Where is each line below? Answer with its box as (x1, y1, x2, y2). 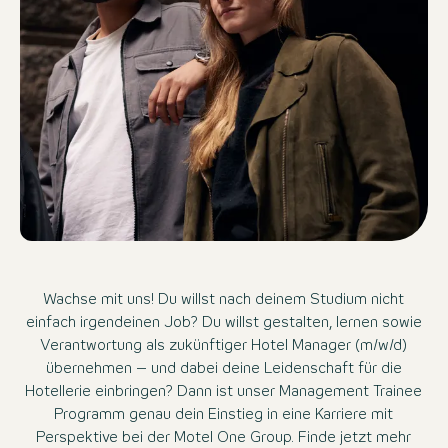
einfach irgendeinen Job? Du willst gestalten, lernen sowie (25, 315, 422, 330)
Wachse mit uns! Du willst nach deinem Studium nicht (43, 292, 405, 307)
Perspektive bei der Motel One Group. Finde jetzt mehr (36, 430, 412, 445)
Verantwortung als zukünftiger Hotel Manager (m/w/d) (40, 338, 408, 353)
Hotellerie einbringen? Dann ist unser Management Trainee (25, 384, 423, 399)
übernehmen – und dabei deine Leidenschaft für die (45, 361, 402, 376)
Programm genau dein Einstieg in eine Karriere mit (54, 407, 394, 422)
